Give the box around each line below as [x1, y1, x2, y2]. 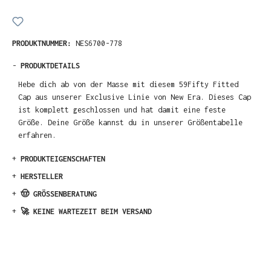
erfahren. [18, 130, 57, 140]
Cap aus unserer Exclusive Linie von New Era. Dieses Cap [18, 92, 252, 102]
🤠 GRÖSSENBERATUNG [21, 189, 97, 199]
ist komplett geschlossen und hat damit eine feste [18, 105, 226, 114]
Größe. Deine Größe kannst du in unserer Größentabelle [18, 117, 243, 127]
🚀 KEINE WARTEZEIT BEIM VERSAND [21, 207, 152, 217]
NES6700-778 [76, 38, 122, 48]
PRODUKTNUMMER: [12, 38, 76, 48]
